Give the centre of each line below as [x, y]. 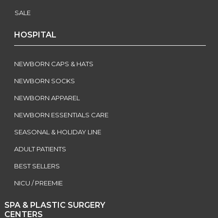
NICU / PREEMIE [38, 183]
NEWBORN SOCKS [44, 81]
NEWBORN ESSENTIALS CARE [61, 115]
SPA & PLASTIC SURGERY [54, 205]
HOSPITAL [35, 35]
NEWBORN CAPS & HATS [54, 64]
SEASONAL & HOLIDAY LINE [57, 132]
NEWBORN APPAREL [47, 98]
